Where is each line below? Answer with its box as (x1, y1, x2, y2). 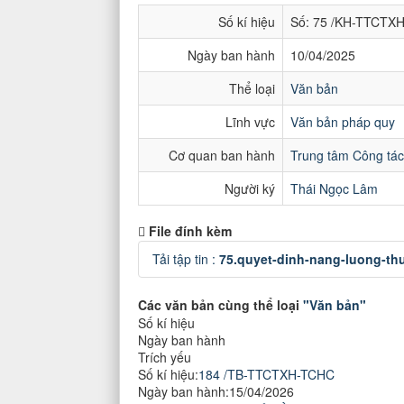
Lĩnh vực (225, 113, 275, 131)
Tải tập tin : (152, 250, 219, 268)
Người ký (225, 179, 275, 197)
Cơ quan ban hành (169, 146, 275, 164)
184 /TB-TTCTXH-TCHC (198, 365, 335, 383)
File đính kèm (149, 222, 232, 240)
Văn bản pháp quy (290, 113, 395, 131)
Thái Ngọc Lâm (290, 179, 378, 197)
